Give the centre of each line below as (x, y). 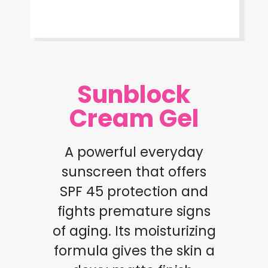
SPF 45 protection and (134, 191)
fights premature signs (134, 211)
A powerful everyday (134, 152)
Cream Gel (134, 118)
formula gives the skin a (134, 250)
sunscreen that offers (134, 171)
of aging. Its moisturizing (134, 231)
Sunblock (134, 94)
